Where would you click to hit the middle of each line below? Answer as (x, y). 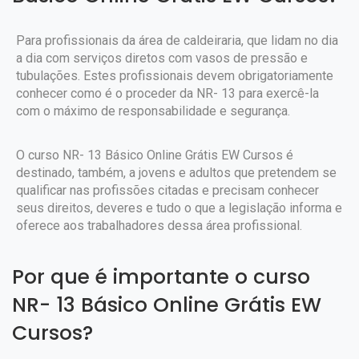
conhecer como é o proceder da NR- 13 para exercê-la (167, 93)
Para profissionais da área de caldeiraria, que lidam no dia (177, 40)
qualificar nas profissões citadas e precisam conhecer (167, 190)
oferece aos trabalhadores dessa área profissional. (159, 226)
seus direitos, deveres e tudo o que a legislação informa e (179, 208)
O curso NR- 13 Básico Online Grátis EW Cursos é (155, 155)
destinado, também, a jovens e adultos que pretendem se (176, 173)
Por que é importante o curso (161, 277)
